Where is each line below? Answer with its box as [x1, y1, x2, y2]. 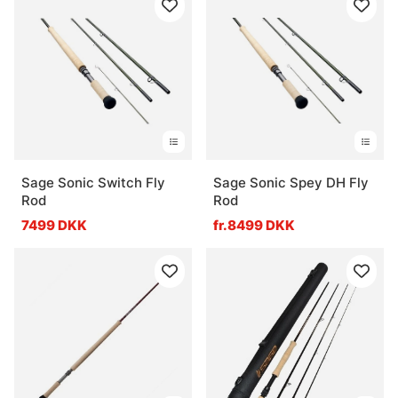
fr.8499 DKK [213, 216, 295, 234]
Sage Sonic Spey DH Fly [213, 173, 369, 191]
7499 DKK [21, 216, 87, 234]
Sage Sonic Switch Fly [21, 173, 165, 191]
